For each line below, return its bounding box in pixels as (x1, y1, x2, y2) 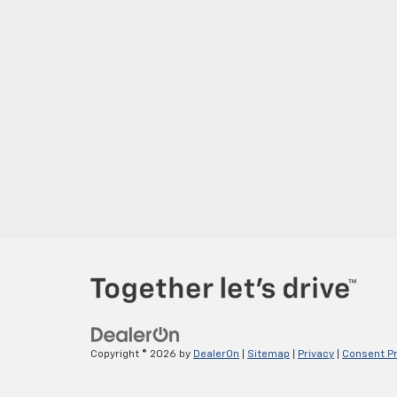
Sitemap (247, 349, 290, 361)
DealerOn (193, 349, 239, 361)
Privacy (298, 349, 334, 361)
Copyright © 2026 (90, 349, 179, 361)
